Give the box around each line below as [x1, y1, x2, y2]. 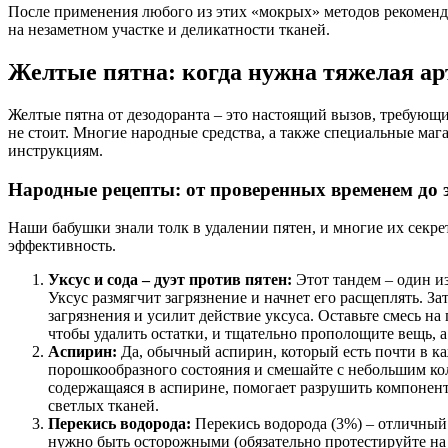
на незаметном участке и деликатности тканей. [8, 21, 330, 39]
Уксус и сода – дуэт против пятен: [48, 271, 292, 289]
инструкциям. [8, 141, 103, 159]
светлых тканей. [48, 397, 159, 415]
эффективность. [8, 237, 116, 255]
